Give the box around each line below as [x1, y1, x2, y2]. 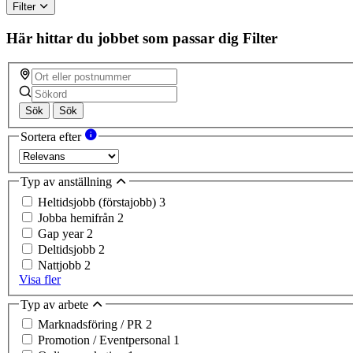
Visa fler [19, 272, 61, 286]
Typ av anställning [20, 174, 115, 188]
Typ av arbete [20, 297, 91, 311]
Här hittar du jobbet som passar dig [6, 30, 239, 47]
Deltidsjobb [38, 242, 98, 256]
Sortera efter [20, 130, 84, 144]
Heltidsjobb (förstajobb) [38, 195, 159, 209]
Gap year [38, 226, 87, 240]
